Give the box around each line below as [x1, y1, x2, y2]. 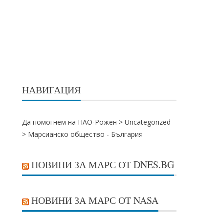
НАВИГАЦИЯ [22, 83, 81, 96]
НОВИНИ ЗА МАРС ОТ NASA [31, 194, 159, 207]
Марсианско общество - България [28, 130, 143, 139]
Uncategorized [125, 117, 171, 127]
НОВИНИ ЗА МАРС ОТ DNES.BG [31, 158, 175, 171]
